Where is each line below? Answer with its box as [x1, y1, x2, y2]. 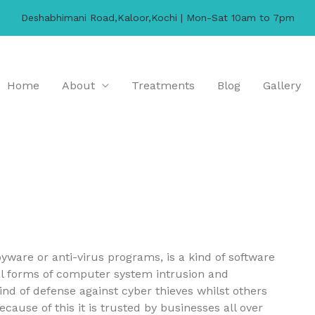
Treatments [131, 79, 195, 92]
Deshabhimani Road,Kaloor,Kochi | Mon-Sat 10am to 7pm [20, 12, 295, 23]
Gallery [263, 79, 301, 92]
